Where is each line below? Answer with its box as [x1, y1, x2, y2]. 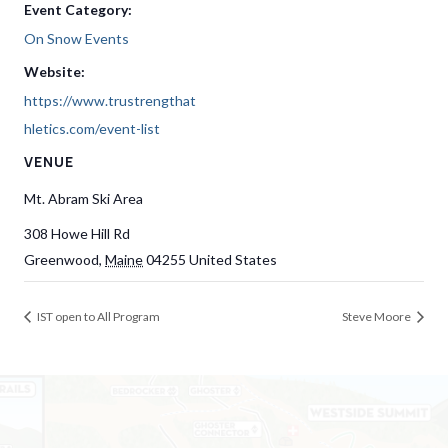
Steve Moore [342, 308, 413, 324]
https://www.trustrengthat [24, 92, 196, 109]
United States [189, 251, 277, 268]
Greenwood [24, 251, 99, 268]
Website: [24, 63, 85, 80]
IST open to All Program [35, 308, 160, 324]
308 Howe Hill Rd [24, 225, 130, 242]
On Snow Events [24, 30, 129, 47]
